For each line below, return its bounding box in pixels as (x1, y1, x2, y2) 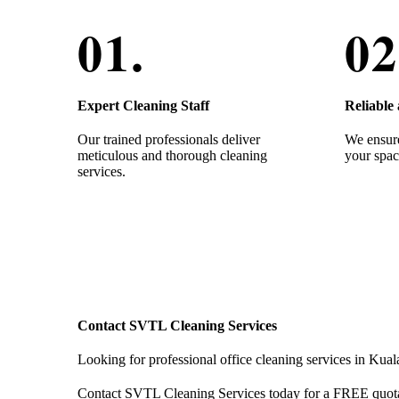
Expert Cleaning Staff (77, 97, 209, 113)
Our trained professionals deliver (77, 131, 260, 147)
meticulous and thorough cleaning (77, 147, 267, 163)
